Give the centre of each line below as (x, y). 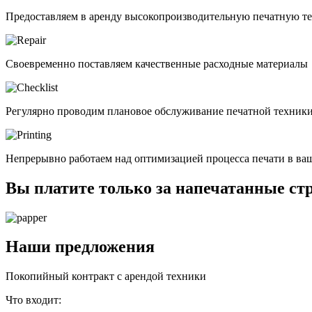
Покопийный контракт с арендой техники (106, 276)
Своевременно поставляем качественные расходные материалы (157, 63)
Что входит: (33, 300)
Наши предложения (80, 247)
